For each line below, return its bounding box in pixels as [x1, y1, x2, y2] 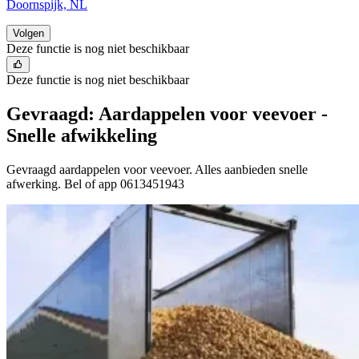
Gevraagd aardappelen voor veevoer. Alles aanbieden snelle [6, 162, 308, 176]
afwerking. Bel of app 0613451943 [6, 176, 184, 191]
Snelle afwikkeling [6, 124, 157, 146]
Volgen [13, 26, 44, 39]
